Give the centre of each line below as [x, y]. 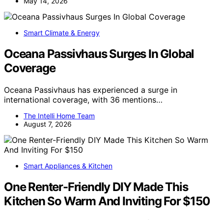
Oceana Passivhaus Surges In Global [99, 54]
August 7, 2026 [48, 124]
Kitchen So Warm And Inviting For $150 [107, 201]
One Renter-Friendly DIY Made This [96, 187]
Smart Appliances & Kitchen [68, 166]
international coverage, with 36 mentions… [83, 100]
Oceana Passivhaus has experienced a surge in [91, 90]
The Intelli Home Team [59, 116]
